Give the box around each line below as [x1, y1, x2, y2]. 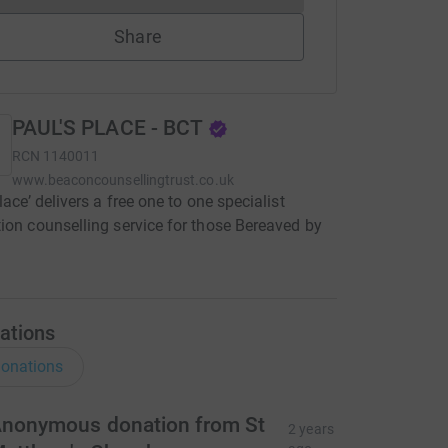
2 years [288, 421, 334, 437]
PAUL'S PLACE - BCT [11, 116, 203, 140]
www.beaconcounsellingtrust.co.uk [11, 172, 234, 188]
